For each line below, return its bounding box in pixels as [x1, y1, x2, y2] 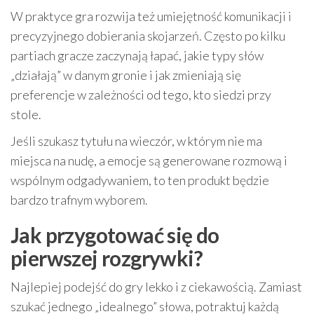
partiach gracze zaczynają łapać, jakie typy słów [11, 47, 264, 63]
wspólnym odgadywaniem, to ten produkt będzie [11, 172, 269, 188]
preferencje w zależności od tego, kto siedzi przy [11, 86, 271, 102]
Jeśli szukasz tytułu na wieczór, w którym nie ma [11, 132, 262, 149]
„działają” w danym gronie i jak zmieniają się [11, 67, 241, 83]
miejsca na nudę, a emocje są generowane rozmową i [11, 152, 287, 168]
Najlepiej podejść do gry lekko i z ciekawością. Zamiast [11, 278, 302, 294]
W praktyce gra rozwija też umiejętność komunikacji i [11, 8, 292, 24]
